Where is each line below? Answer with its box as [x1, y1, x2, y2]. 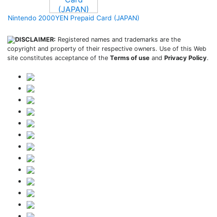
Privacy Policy [164, 54, 207, 62]
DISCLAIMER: [15, 36, 56, 43]
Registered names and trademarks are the [56, 36, 181, 43]
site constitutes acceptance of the [7, 54, 110, 62]
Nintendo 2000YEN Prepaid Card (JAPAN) [8, 14, 139, 22]
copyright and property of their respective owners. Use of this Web [7, 45, 206, 52]
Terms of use [110, 54, 150, 62]
